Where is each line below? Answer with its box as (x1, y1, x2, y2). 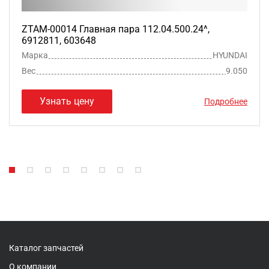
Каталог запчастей (9, 243, 83, 253)
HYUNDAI (213, 50, 247, 60)
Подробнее (204, 96, 247, 106)
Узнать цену (40, 95, 94, 107)
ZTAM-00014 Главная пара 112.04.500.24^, (22, 23, 210, 35)
